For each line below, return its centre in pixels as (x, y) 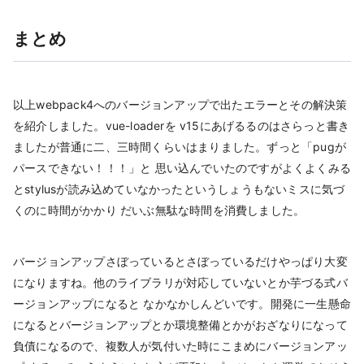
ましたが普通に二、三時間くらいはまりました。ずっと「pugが (180, 147)
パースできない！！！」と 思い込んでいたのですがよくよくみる (182, 168)
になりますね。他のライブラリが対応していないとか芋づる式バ (180, 283)
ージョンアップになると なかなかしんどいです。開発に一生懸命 (182, 304)
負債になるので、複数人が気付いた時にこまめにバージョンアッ (180, 346)
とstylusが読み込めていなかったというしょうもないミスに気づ (179, 189)
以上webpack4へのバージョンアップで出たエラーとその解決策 (180, 105)
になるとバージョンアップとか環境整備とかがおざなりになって (180, 325)
